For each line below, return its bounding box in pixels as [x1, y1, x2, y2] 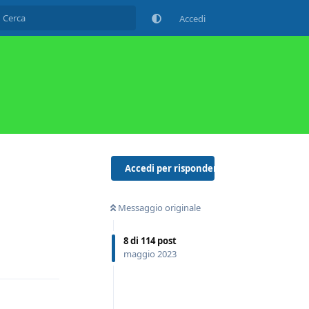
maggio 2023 [123, 248, 177, 261]
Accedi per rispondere [125, 161, 223, 175]
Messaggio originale [118, 201, 201, 214]
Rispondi [14, 246, 50, 259]
